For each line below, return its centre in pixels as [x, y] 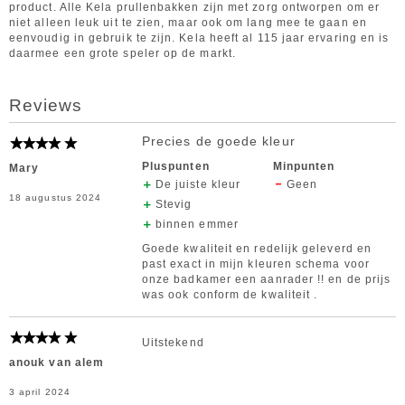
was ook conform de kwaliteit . [230, 295]
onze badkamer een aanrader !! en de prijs [266, 279]
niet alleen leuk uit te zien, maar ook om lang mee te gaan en [188, 23]
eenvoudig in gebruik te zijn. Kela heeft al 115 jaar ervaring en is [199, 38]
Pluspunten [175, 166]
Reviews [46, 105]
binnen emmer [197, 224]
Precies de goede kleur [218, 141]
